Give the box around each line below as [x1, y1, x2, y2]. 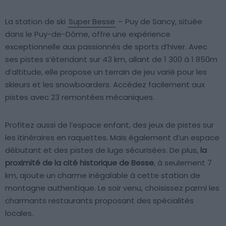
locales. [5, 207, 33, 218]
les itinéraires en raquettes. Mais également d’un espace [5, 132, 219, 143]
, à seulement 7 [154, 157, 212, 168]
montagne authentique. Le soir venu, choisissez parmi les [5, 182, 219, 193]
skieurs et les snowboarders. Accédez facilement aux [5, 79, 205, 90]
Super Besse [69, 16, 115, 27]
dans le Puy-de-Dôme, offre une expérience [5, 28, 171, 39]
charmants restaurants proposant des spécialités [5, 195, 194, 206]
